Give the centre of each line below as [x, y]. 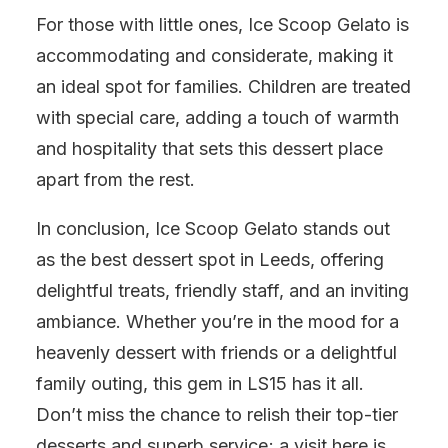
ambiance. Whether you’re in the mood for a [217, 321]
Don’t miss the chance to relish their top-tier [217, 414]
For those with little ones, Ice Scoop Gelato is [222, 24]
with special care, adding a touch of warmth [217, 117]
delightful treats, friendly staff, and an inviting [222, 290]
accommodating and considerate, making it [214, 55]
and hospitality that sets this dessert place [209, 148]
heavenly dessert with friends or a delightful [216, 352]
